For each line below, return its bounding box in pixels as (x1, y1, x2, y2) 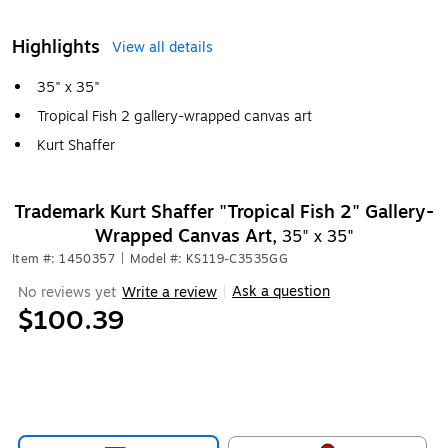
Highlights (12, 33, 100, 61)
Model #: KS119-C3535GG (130, 250, 289, 268)
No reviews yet (18, 281, 116, 303)
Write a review (122, 281, 217, 303)
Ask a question (232, 281, 330, 302)
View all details (112, 37, 213, 58)
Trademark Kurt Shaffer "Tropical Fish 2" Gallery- (14, 198, 434, 226)
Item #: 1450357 (12, 250, 115, 268)
